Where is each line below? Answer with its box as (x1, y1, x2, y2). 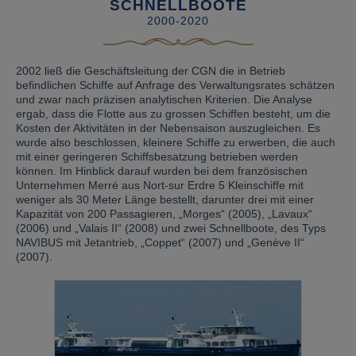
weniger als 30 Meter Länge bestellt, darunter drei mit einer (16, 193, 314, 206)
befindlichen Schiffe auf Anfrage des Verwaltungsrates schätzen (16, 79, 335, 91)
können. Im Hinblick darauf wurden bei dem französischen (16, 164, 308, 177)
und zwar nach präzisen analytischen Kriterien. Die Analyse (16, 93, 312, 106)
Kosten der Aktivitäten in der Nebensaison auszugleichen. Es (16, 122, 320, 134)
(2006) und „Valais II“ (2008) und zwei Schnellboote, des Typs (16, 222, 326, 234)
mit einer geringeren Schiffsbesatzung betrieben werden (16, 150, 298, 163)
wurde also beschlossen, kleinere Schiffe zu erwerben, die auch (16, 136, 335, 149)
